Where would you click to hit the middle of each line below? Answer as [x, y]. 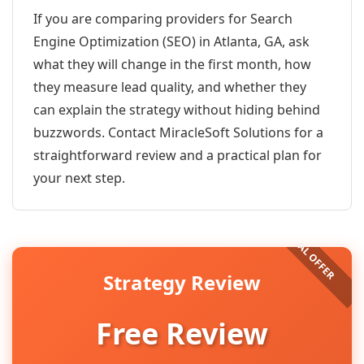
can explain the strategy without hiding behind [177, 110]
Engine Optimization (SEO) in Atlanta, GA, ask [171, 41]
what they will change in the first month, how [172, 64]
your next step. [79, 178]
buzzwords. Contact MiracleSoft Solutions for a [178, 132]
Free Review [182, 334]
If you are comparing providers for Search [163, 19]
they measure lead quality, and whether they [170, 87]
